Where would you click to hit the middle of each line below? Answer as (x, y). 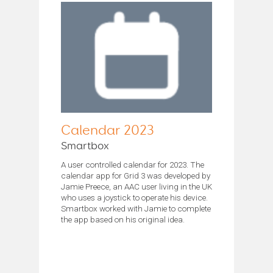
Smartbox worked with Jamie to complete (136, 208)
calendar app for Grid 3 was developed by (136, 175)
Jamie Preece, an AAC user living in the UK (136, 186)
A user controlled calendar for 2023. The (133, 164)
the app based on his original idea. (123, 219)
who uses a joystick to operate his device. (134, 197)
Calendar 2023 (108, 130)
